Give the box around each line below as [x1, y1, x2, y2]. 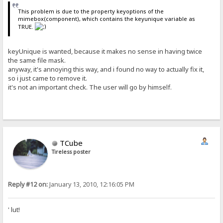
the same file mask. [8, 56, 66, 65]
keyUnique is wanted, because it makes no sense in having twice [8, 47, 203, 56]
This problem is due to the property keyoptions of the [17, 7, 164, 15]
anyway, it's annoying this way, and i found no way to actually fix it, [8, 65, 205, 74]
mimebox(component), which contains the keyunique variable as [17, 14, 195, 22]
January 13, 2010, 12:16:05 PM [48, 180, 135, 189]
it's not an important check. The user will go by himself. [8, 83, 172, 92]
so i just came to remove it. [8, 74, 88, 83]
